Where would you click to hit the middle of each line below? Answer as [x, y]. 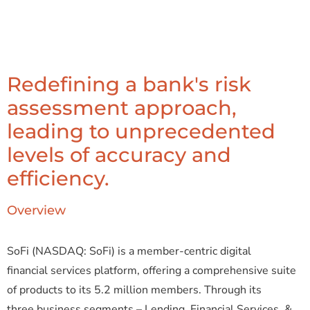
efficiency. [58, 178]
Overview [36, 210]
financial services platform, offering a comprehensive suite [152, 270]
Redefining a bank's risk [129, 84]
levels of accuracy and [119, 154]
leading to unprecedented [141, 131]
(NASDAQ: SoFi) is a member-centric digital [140, 251]
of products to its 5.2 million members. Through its [134, 290]
